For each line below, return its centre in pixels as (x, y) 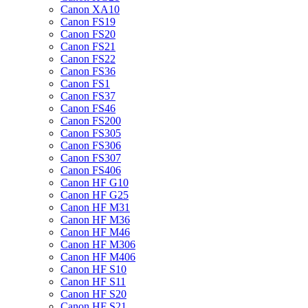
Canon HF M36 (95, 220)
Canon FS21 (88, 46)
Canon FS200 (91, 121)
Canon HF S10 (93, 269)
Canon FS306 (91, 145)
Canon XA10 (90, 9)
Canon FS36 (88, 71)
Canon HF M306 (98, 244)
